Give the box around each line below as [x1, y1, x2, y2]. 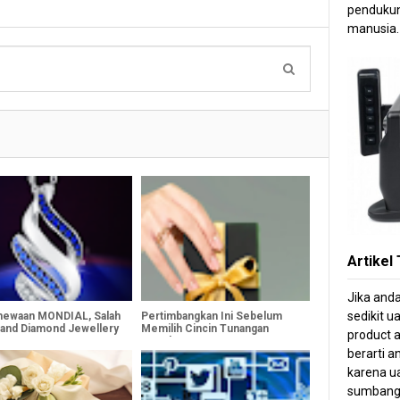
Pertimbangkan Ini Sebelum [140, 309, 282, 322]
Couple [140, 334, 179, 347]
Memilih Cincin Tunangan [140, 321, 269, 335]
